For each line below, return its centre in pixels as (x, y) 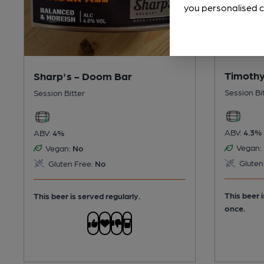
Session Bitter (59, 92)
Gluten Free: (70, 163)
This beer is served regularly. (87, 195)
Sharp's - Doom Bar (83, 75)
